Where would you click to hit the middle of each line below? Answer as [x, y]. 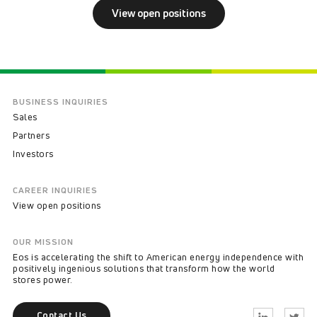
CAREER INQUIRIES [55, 190]
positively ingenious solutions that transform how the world [144, 268]
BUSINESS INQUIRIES [60, 102]
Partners [31, 135]
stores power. [43, 279]
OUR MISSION [43, 242]
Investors [33, 154]
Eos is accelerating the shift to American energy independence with [158, 257]
